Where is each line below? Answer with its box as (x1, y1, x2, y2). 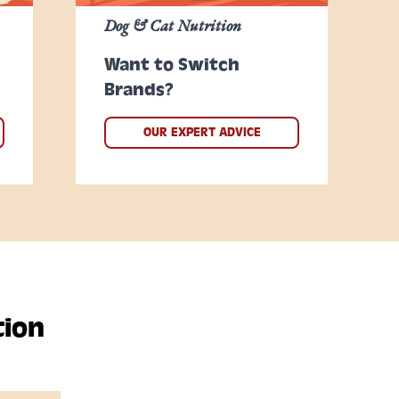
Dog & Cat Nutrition (104, 15, 242, 36)
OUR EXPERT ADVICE (142, 125, 261, 141)
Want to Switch (104, 54, 240, 75)
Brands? (104, 79, 175, 100)
